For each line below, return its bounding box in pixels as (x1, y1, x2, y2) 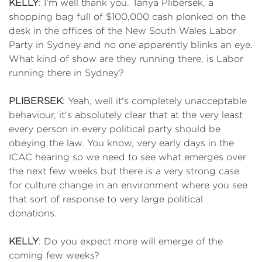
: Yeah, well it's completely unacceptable (63, 96, 247, 106)
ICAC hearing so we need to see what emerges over (9, 152, 246, 162)
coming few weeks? (9, 250, 99, 260)
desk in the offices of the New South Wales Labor (9, 26, 236, 36)
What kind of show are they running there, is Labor (9, 54, 243, 64)
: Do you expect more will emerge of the (39, 236, 223, 246)
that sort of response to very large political (9, 194, 203, 204)
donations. (9, 208, 57, 218)
